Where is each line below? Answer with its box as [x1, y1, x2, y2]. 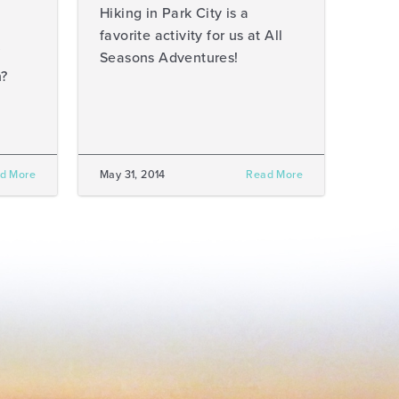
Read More [246, 168, 303, 182]
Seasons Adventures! [100, 49, 242, 67]
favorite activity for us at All [100, 27, 283, 45]
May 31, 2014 [100, 168, 166, 182]
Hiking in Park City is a [100, 4, 249, 22]
